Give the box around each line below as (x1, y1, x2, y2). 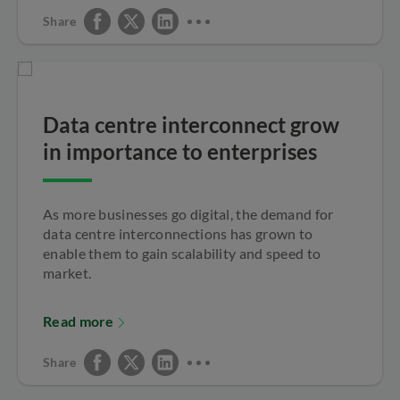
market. (43, 263, 92, 281)
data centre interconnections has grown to (43, 224, 313, 242)
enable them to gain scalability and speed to (43, 244, 321, 262)
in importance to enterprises (43, 137, 317, 164)
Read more (43, 312, 114, 329)
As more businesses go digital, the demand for (43, 204, 334, 222)
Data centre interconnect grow (43, 111, 339, 137)
